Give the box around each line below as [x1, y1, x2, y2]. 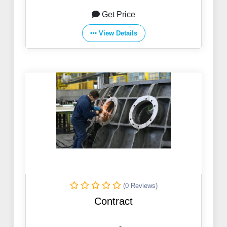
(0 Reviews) [123, 182, 158, 190]
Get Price [102, 10, 135, 19]
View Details [98, 29, 137, 37]
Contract [94, 196, 133, 207]
